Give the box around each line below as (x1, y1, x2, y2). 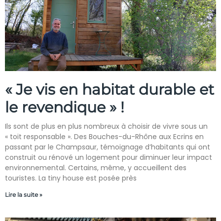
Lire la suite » (5, 191, 42, 198)
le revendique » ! (5, 98, 124, 116)
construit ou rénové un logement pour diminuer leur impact (5, 152, 212, 162)
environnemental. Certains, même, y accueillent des (5, 163, 186, 173)
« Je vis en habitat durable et (5, 80, 214, 99)
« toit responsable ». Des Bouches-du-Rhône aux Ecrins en (5, 132, 204, 142)
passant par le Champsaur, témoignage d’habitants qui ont (5, 142, 210, 152)
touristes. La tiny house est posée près (5, 173, 137, 183)
